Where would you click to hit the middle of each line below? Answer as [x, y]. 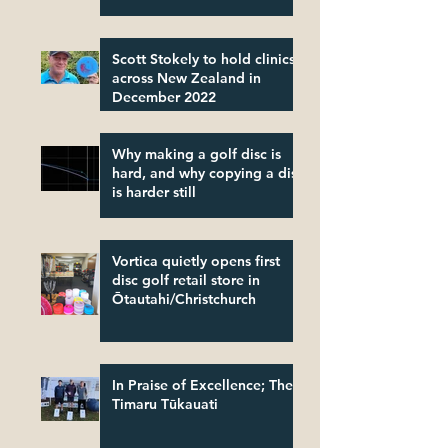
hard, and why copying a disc [208, 173]
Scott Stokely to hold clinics [203, 59]
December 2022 [164, 97]
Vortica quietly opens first [196, 261]
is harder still [154, 192]
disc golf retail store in [186, 280]
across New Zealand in [180, 78]
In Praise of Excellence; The [202, 385]
